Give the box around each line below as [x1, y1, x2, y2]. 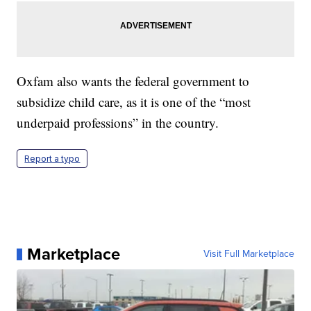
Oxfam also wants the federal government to [17, 72, 250, 90]
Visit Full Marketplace [203, 246, 294, 262]
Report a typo [24, 153, 81, 165]
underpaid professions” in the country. [17, 114, 219, 132]
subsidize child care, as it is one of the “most [17, 93, 251, 111]
